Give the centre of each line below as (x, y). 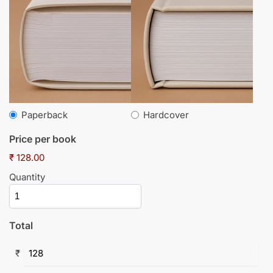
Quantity (27, 177)
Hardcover (166, 115)
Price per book (43, 139)
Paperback (44, 115)
